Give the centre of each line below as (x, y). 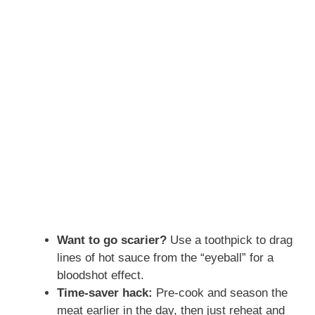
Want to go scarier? (112, 240)
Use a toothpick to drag (230, 240)
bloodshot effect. (101, 276)
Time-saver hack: (105, 293)
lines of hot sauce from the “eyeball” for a (165, 258)
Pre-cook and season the (220, 293)
